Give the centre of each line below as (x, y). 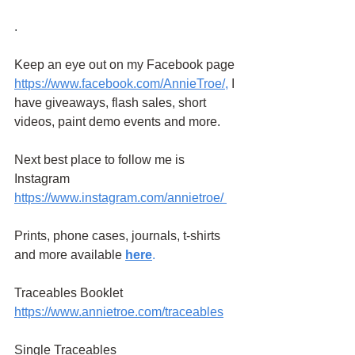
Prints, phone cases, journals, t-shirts (119, 235)
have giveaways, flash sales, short (112, 102)
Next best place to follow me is (101, 159)
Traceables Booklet (70, 292)
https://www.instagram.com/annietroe (117, 197)
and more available (68, 254)
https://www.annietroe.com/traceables (119, 311)
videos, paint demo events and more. (117, 121)
